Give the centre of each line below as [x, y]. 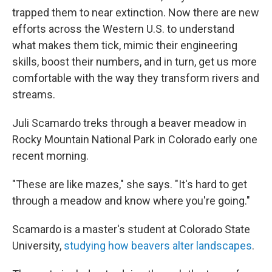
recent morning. [50, 156]
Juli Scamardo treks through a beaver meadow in [129, 123]
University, [38, 246]
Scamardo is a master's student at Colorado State [131, 229]
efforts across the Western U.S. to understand [123, 29]
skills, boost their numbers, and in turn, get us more [134, 62]
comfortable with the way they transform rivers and [136, 78]
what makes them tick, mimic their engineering [125, 46]
